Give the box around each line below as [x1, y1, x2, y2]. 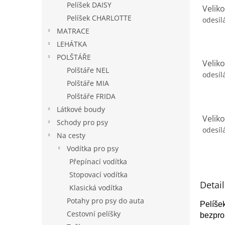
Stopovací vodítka [69, 170, 128, 179]
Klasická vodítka [69, 183, 123, 192]
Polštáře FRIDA [67, 91, 116, 101]
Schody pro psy [57, 118, 108, 127]
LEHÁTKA [57, 39, 87, 49]
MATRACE [57, 26, 89, 36]
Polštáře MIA [67, 78, 109, 88]
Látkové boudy [57, 104, 105, 114]
